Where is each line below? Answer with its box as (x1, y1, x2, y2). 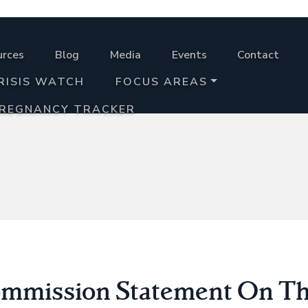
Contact (237, 47, 280, 63)
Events (171, 47, 207, 63)
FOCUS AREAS (115, 74, 208, 89)
